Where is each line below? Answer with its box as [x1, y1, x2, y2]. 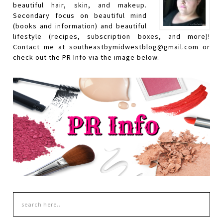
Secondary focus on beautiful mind [13, 11, 147, 20]
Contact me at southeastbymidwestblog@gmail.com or [13, 42, 210, 52]
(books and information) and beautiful [13, 21, 147, 31]
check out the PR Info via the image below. [13, 53, 160, 62]
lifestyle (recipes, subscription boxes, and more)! [13, 32, 210, 41]
